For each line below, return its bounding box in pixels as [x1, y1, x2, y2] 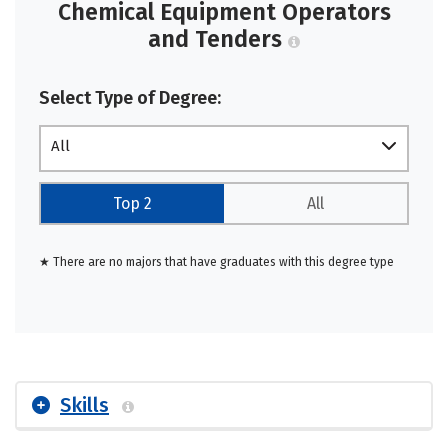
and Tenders [148, 24, 288, 53]
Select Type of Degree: [39, 86, 221, 109]
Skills [60, 392, 109, 417]
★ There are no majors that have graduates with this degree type [39, 254, 394, 269]
